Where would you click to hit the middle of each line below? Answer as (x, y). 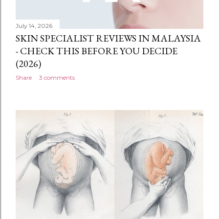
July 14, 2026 (34, 26)
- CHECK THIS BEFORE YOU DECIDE (97, 51)
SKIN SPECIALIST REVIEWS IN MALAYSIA (108, 38)
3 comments (57, 78)
